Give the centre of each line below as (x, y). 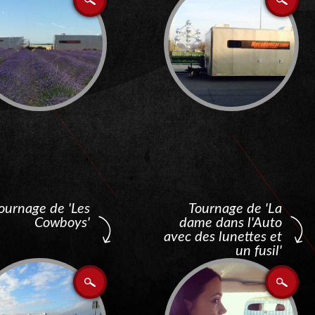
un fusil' (259, 251)
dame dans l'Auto (231, 223)
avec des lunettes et (223, 237)
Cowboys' (62, 223)
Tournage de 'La (235, 209)
